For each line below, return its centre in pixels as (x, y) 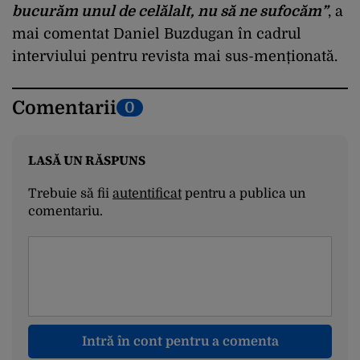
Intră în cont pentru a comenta (180, 341)
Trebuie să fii (70, 193)
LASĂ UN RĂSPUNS (87, 160)
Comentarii (64, 108)
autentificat (147, 193)
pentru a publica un (243, 193)
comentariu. (65, 211)
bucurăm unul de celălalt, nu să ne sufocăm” (170, 11)
